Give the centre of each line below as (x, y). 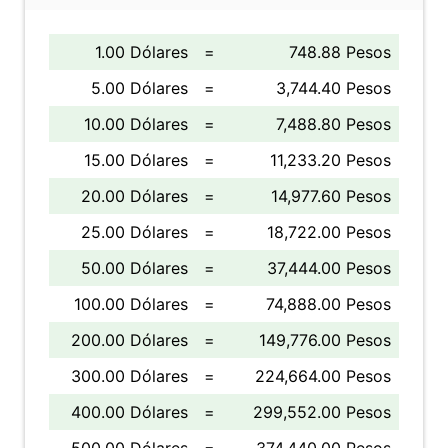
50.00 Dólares (134, 268)
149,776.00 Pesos (325, 340)
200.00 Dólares (129, 340)
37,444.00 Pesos (329, 268)
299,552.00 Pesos (322, 412)
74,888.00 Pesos (328, 304)
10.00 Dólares (136, 124)
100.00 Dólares (131, 304)
